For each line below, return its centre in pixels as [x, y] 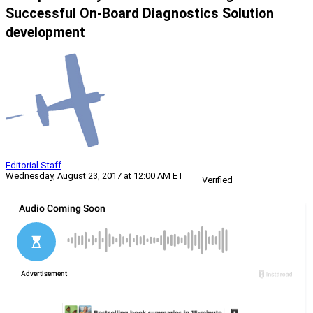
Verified [217, 180]
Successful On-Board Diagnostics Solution [140, 14]
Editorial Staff [34, 166]
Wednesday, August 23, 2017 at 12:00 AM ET [95, 176]
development [45, 33]
